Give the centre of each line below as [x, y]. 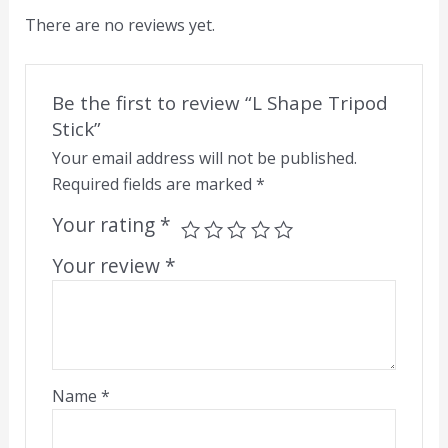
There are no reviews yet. [119, 25]
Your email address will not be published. [205, 158]
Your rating [106, 225]
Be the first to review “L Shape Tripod [220, 103]
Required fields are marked [154, 184]
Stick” [77, 129]
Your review [109, 266]
